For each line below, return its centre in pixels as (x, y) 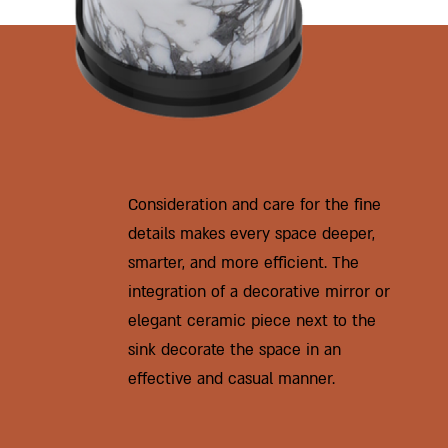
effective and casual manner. (231, 379)
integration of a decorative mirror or (258, 292)
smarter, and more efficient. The (243, 263)
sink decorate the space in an (234, 350)
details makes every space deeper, (251, 234)
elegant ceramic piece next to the (251, 321)
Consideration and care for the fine (254, 205)
